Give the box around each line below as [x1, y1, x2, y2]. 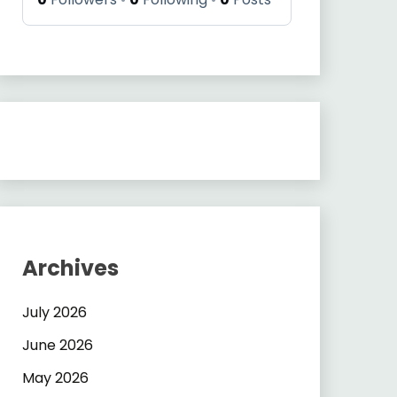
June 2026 [21, 334, 93, 355]
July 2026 [21, 302, 87, 323]
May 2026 [21, 367, 89, 388]
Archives [21, 253, 119, 284]
